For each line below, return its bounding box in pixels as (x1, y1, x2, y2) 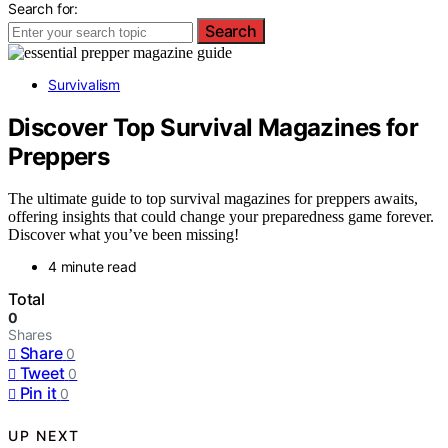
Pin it (19, 383, 57, 404)
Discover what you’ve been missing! (8, 226, 239, 244)
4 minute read (48, 258, 137, 276)
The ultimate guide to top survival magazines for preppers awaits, (8, 190, 418, 208)
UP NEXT (8, 426, 80, 444)
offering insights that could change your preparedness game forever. (8, 208, 434, 226)
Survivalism (48, 75, 121, 93)
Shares (8, 326, 52, 344)
